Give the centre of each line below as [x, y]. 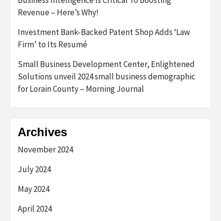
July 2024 [34, 169]
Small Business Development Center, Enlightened [106, 64]
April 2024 [35, 209]
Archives [42, 132]
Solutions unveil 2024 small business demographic [107, 76]
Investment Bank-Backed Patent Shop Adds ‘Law [104, 32]
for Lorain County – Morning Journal [81, 89]
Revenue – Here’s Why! [58, 12]
